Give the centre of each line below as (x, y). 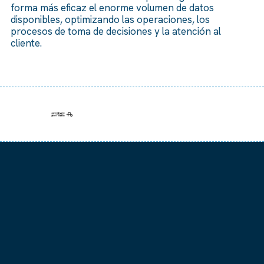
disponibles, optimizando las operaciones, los (110, 19)
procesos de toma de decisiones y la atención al (115, 31)
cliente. (26, 43)
